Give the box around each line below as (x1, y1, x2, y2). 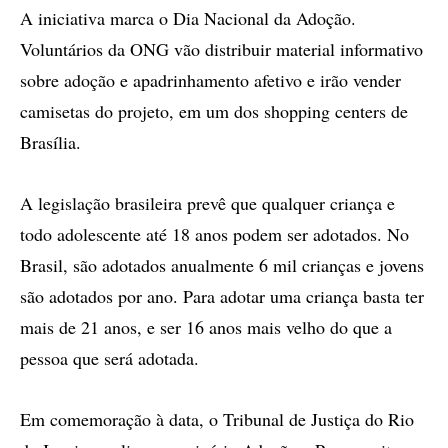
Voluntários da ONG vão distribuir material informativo (20, 37, 423, 61)
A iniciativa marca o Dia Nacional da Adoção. (20, 6, 356, 30)
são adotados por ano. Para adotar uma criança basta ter (20, 284, 424, 308)
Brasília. (20, 130, 81, 154)
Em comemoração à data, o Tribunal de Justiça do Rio (20, 407, 414, 431)
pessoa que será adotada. (20, 346, 199, 370)
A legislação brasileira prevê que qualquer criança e (20, 191, 395, 215)
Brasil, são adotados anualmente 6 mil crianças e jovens (20, 253, 424, 277)
